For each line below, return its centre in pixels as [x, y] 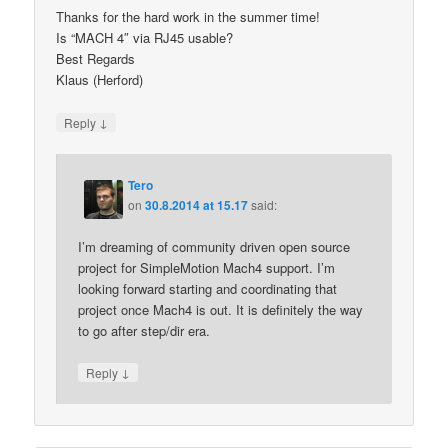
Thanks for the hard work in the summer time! [188, 17]
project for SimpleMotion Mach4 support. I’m [207, 267]
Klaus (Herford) [100, 80]
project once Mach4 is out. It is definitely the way [221, 309]
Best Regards [96, 59]
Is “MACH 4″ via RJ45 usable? [145, 38]
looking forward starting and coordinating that [208, 288]
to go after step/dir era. [144, 330]
